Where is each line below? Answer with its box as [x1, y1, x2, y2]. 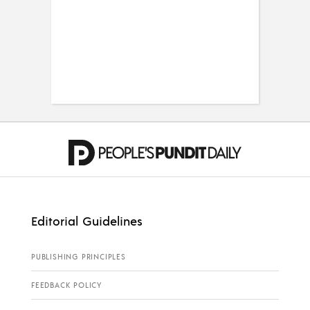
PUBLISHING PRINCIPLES [31, 252, 126, 262]
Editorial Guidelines [31, 212, 143, 229]
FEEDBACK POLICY [31, 280, 102, 291]
